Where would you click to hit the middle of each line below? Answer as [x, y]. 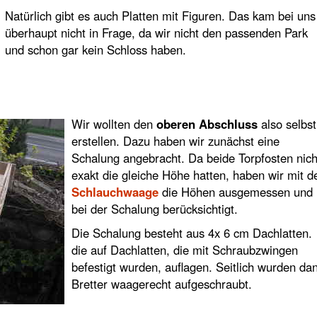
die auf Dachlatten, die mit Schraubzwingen [184, 250]
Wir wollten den [114, 124]
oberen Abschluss [207, 124]
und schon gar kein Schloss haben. [95, 50]
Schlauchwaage [115, 192]
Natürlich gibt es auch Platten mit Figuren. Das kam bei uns [160, 16]
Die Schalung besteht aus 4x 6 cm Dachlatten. [191, 233]
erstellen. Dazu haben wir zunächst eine [175, 141]
